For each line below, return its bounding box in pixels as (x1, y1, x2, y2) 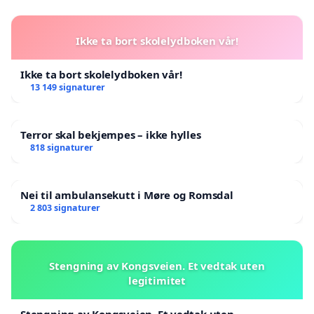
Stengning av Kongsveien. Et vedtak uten (49, 259, 265, 273)
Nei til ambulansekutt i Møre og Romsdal (20, 188, 233, 203)
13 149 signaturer (29, 81, 105, 94)
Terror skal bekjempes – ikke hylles (20, 128, 201, 142)
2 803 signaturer (29, 202, 100, 214)
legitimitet (128, 273, 186, 288)
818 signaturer (29, 142, 93, 154)
